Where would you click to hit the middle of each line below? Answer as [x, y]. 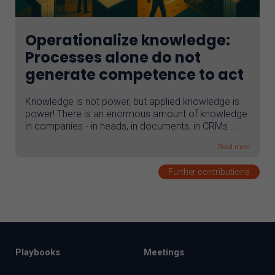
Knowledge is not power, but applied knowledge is [132, 102]
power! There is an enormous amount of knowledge [136, 114]
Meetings [164, 253]
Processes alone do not [113, 58]
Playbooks [38, 253]
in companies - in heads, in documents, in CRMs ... [131, 126]
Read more [234, 147]
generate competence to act [134, 75]
